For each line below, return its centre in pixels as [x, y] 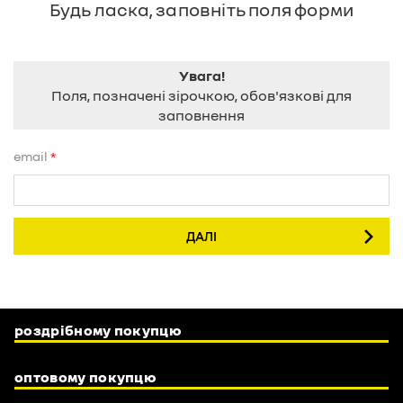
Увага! [201, 75]
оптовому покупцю [85, 377]
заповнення [201, 115]
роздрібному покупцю [98, 331]
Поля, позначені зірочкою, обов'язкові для [201, 95]
